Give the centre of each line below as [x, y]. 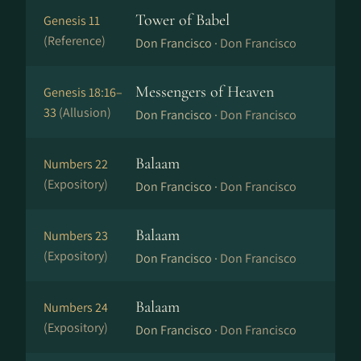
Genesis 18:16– [83, 92]
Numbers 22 [76, 164]
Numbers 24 [76, 307]
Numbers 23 [76, 236]
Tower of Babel [183, 20]
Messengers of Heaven [205, 92]
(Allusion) [85, 112]
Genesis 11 [72, 21]
